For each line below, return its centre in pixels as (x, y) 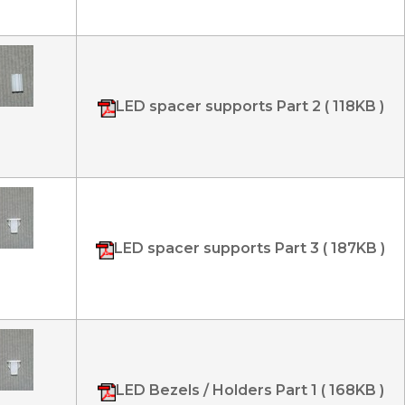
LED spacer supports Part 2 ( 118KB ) (250, 106)
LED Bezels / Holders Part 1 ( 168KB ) (250, 390)
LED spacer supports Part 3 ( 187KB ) (250, 248)
